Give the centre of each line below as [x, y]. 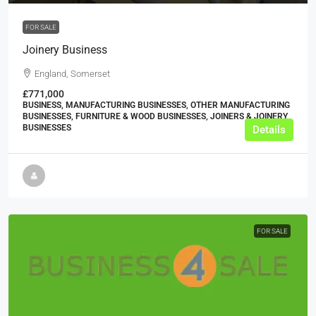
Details [269, 130]
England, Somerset [72, 74]
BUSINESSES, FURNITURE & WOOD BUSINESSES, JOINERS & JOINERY [155, 117]
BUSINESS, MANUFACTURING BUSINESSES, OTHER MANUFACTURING [156, 105]
